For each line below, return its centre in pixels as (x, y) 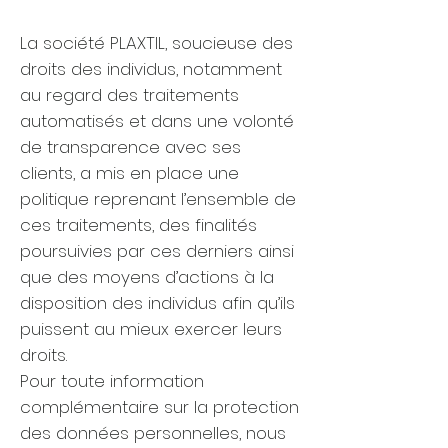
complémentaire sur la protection (159, 407)
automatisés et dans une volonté (157, 121)
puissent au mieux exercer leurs (151, 329)
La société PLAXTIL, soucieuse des (156, 43)
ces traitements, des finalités (138, 225)
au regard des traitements (129, 95)
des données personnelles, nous (153, 433)
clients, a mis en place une (129, 173)
